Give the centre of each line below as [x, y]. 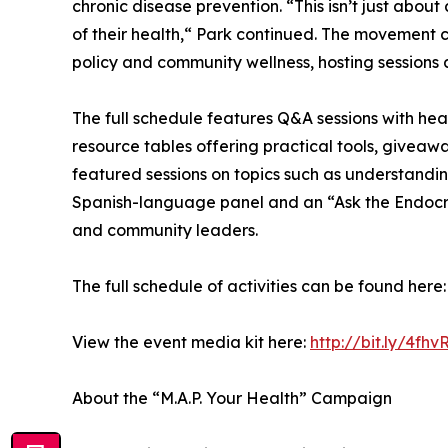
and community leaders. [165, 230]
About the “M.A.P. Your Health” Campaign [232, 398]
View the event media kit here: [191, 342]
